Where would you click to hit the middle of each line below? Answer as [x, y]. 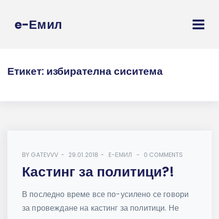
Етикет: [27, 71]
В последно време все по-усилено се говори [106, 195]
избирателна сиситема [105, 71]
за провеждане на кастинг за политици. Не [100, 208]
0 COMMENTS [164, 155]
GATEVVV [45, 155]
